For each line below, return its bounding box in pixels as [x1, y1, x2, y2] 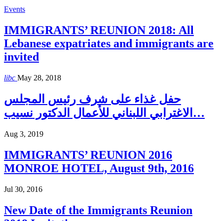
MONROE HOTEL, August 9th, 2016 [4, 161, 194, 175]
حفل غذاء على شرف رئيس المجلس [4, 92, 181, 106]
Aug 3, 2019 [4, 129, 43, 138]
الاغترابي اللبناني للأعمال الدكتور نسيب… [193, 106, 205, 119]
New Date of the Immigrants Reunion [4, 203, 192, 217]
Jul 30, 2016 [4, 184, 42, 193]
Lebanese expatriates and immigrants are [4, 37, 214, 50]
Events [4, 5, 25, 14]
